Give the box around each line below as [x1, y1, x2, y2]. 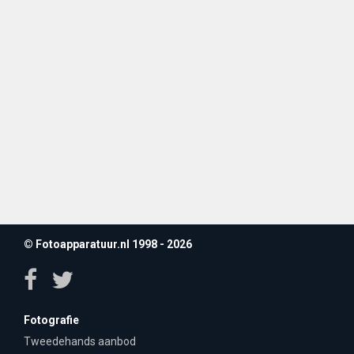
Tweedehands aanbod [24, 334, 136, 348]
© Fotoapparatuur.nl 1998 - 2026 [24, 237, 192, 250]
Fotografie [24, 313, 79, 326]
